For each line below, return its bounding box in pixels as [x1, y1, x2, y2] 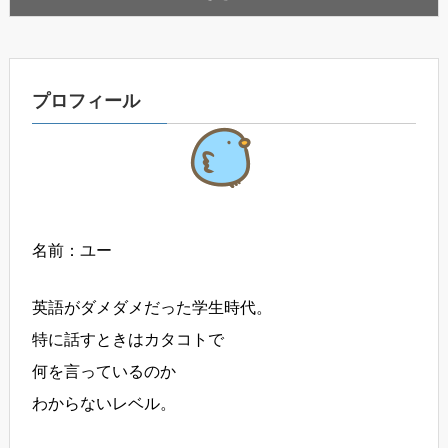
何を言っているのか [32, 363, 177, 381]
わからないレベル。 [32, 395, 177, 413]
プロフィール [32, 91, 141, 112]
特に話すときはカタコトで [32, 331, 225, 349]
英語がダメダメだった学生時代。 [32, 299, 273, 317]
